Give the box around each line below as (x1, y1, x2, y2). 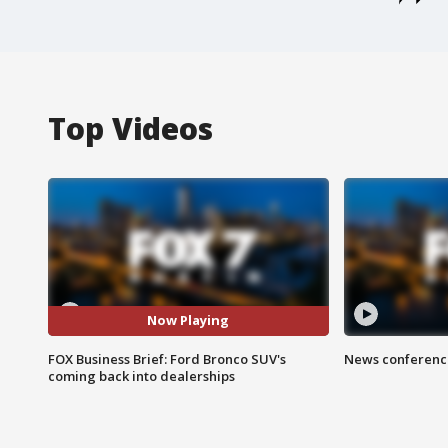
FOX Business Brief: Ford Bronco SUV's (48, 349, 286, 368)
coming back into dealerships (48, 366, 235, 385)
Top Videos (48, 107, 213, 149)
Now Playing (147, 311, 230, 330)
